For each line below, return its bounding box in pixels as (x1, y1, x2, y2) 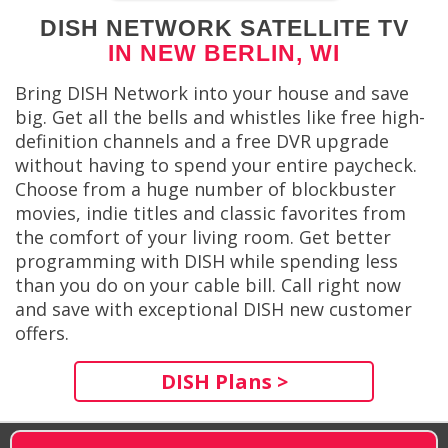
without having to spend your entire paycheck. (15, 153, 417, 178)
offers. (15, 321, 69, 346)
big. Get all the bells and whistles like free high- (15, 105, 425, 130)
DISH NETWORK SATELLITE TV (39, 15, 409, 42)
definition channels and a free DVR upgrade (15, 129, 389, 154)
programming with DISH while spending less (15, 249, 398, 274)
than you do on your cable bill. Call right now (15, 273, 401, 298)
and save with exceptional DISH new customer (15, 297, 412, 322)
